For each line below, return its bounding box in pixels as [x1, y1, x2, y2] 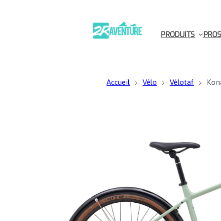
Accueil [107, 78, 130, 87]
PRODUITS [161, 29, 195, 39]
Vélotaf [170, 78, 194, 87]
